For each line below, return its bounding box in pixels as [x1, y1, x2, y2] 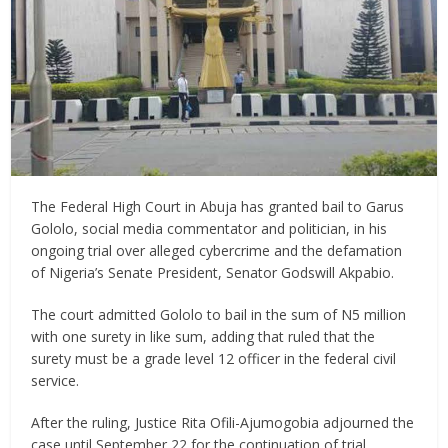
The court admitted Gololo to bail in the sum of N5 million [31, 304, 407, 324]
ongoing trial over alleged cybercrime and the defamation [31, 240, 403, 260]
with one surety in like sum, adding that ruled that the [31, 326, 376, 346]
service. [31, 370, 80, 390]
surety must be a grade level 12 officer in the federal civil [31, 348, 397, 368]
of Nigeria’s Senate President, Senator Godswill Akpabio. [31, 262, 395, 282]
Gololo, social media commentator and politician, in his [31, 218, 388, 238]
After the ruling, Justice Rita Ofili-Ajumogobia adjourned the [31, 412, 415, 432]
